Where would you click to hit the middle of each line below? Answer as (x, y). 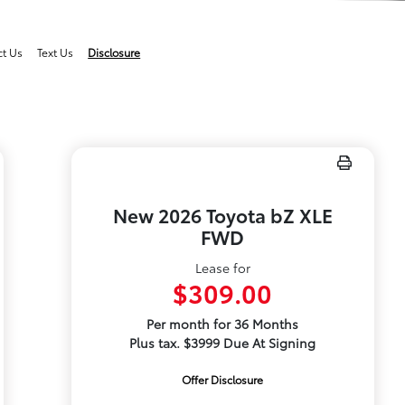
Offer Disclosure (223, 379)
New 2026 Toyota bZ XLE (222, 215)
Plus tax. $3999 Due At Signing (223, 343)
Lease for (222, 268)
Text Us (56, 52)
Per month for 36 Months (223, 324)
